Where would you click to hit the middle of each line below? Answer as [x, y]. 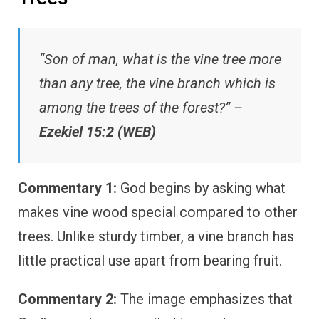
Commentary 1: [67, 188]
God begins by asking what [201, 188]
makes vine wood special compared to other [158, 212]
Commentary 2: [67, 299]
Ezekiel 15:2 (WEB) [98, 131]
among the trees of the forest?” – [141, 107]
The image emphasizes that [205, 299]
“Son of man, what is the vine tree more [160, 59]
